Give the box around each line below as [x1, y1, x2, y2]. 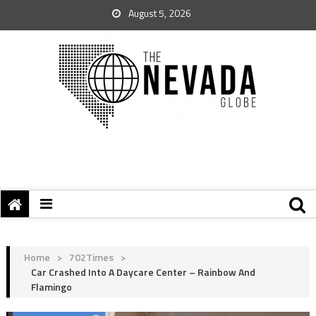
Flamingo [30, 279, 72, 294]
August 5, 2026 [126, 6, 191, 20]
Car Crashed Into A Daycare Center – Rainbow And [30, 265, 255, 279]
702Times [68, 250, 114, 265]
